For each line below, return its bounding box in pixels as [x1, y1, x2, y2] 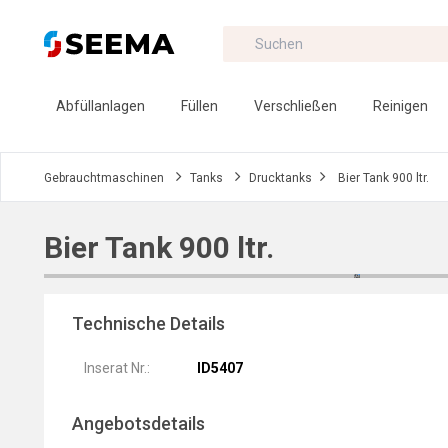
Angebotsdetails [72, 413, 205, 434]
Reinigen [373, 98, 428, 114]
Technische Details [72, 313, 225, 334]
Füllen [181, 98, 218, 114]
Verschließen [254, 98, 337, 114]
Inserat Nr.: [84, 360, 150, 376]
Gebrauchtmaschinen [44, 171, 164, 185]
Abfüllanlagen [56, 98, 145, 114]
